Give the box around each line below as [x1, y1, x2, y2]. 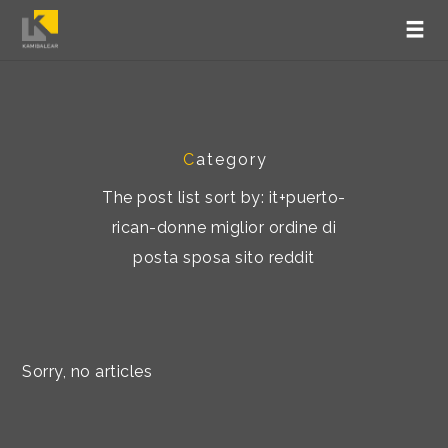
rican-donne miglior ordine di [111, 218, 337, 237]
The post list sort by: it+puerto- [102, 188, 346, 207]
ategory [195, 150, 268, 169]
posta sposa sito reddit [133, 248, 315, 267]
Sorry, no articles [22, 362, 153, 381]
